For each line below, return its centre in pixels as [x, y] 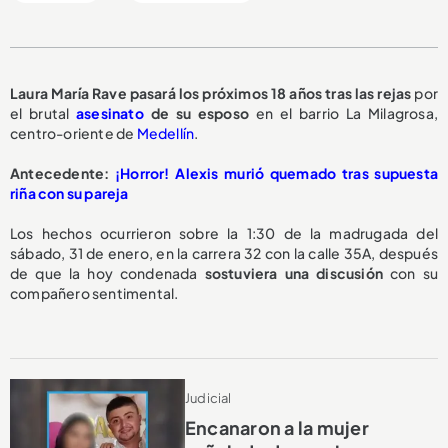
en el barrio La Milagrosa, [343, 112]
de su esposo [196, 112]
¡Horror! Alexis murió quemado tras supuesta [276, 172]
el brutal [43, 112]
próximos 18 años [262, 92]
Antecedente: [63, 172]
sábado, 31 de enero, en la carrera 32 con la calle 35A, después [224, 252]
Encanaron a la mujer [276, 428]
